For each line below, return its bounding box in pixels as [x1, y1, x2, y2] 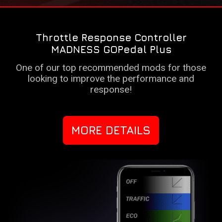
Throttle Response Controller [35, 32, 187, 44]
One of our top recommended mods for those [16, 62, 206, 74]
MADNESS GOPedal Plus [51, 44, 171, 55]
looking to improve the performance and [28, 73, 194, 85]
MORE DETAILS [71, 123, 151, 137]
